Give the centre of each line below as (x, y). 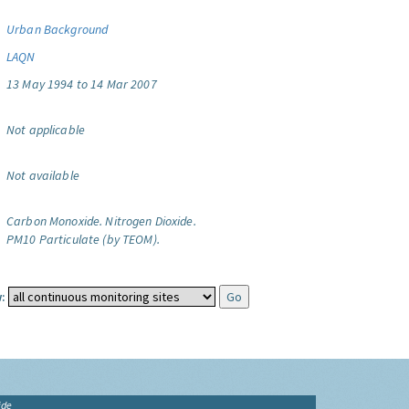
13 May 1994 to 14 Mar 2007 (82, 84)
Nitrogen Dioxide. (151, 221)
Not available (43, 175)
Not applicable (46, 130)
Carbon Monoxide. (55, 221)
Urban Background (58, 29)
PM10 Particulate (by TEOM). (83, 239)
